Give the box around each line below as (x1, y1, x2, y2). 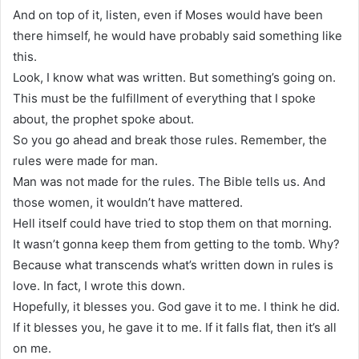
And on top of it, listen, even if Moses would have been (13, 6, 323, 22)
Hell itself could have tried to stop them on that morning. (13, 215, 332, 231)
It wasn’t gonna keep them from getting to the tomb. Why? (13, 236, 340, 252)
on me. (13, 340, 51, 356)
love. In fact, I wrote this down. (13, 277, 185, 293)
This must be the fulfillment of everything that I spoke (13, 90, 316, 106)
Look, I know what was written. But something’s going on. (13, 69, 336, 85)
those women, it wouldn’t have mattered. (13, 194, 243, 210)
